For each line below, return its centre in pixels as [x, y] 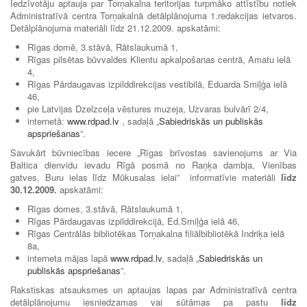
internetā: [47, 121]
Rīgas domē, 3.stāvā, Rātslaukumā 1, [103, 47]
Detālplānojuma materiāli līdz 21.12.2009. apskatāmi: [115, 27]
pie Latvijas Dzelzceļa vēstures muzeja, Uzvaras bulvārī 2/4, [148, 108]
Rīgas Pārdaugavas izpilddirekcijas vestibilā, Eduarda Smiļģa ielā [157, 84]
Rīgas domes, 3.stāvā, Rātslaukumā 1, [105, 208]
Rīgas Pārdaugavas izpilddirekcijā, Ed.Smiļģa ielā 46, [134, 221]
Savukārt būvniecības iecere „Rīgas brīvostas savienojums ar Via [153, 152]
